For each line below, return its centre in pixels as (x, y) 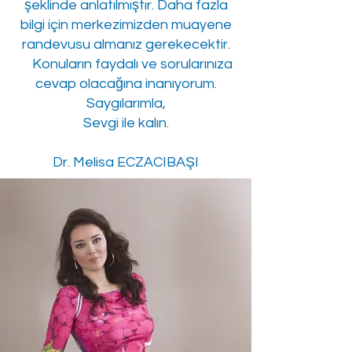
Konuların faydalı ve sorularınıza (126, 64)
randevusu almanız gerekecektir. (126, 44)
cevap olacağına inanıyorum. (126, 84)
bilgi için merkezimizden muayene (126, 25)
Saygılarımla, (126, 103)
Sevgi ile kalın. (126, 123)
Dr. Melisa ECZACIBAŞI (126, 162)
